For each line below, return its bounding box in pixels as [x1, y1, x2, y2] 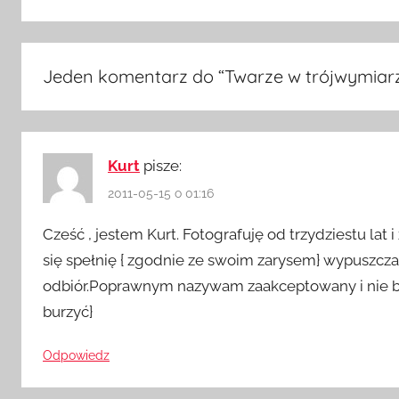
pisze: [143, 156, 182, 175]
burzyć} [43, 303, 93, 322]
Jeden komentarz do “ [43, 64, 224, 87]
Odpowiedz [43, 347, 110, 362]
